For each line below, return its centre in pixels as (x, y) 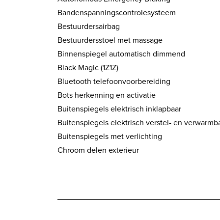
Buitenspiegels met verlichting (110, 137)
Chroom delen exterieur (98, 150)
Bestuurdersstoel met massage (110, 40)
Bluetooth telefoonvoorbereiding (114, 82)
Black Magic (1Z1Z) (88, 68)
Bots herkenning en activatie (107, 95)
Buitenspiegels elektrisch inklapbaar (119, 109)
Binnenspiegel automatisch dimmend (121, 54)
